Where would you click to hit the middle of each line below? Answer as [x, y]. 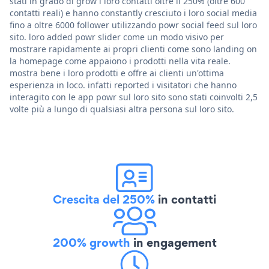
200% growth [91, 242]
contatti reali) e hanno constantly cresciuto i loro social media [133, 13]
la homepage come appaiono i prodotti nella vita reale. [120, 61]
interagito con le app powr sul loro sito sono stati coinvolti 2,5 [134, 97]
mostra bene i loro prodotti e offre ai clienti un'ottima [117, 73]
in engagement [173, 242]
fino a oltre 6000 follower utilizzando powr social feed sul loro [133, 25]
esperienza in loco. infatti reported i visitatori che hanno [123, 85]
